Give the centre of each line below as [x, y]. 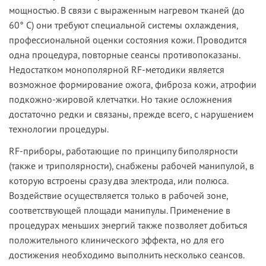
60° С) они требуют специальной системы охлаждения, [123, 25]
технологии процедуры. [59, 129]
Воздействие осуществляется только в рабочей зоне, [118, 196]
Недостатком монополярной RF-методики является [117, 70]
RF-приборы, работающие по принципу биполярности [123, 151]
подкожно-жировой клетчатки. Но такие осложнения [121, 99]
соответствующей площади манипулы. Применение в [120, 210]
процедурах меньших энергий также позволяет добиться [128, 225]
